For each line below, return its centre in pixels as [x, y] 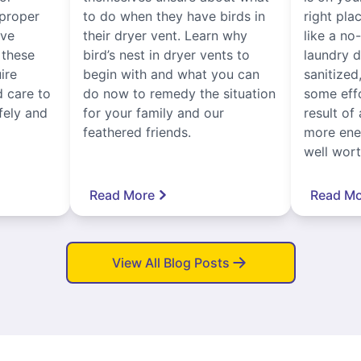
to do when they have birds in [174, 16]
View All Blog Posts [171, 262]
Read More [122, 195]
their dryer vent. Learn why [166, 35]
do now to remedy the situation [180, 93]
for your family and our [154, 112]
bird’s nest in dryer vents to [167, 54]
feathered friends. [137, 132]
